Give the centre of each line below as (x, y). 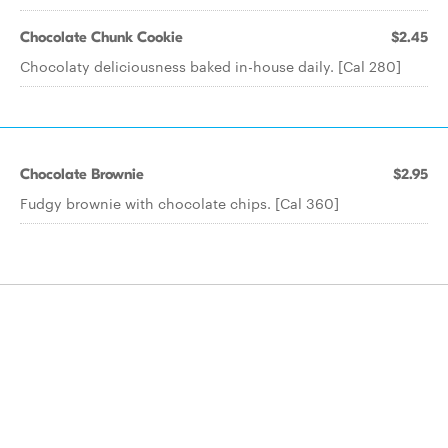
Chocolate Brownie (82, 174)
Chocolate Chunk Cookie (101, 37)
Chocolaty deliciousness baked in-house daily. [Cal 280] (210, 66)
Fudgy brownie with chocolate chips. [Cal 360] (179, 203)
